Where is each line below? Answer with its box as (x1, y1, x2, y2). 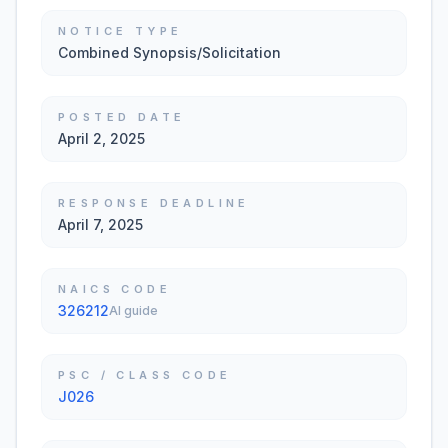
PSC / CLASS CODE (58, 368, 232, 382)
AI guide (109, 303, 158, 318)
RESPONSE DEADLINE (58, 196, 250, 210)
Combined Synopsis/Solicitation (58, 44, 281, 61)
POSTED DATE (58, 110, 186, 124)
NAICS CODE (58, 282, 171, 296)
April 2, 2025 (58, 130, 145, 147)
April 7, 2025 (58, 216, 143, 233)
